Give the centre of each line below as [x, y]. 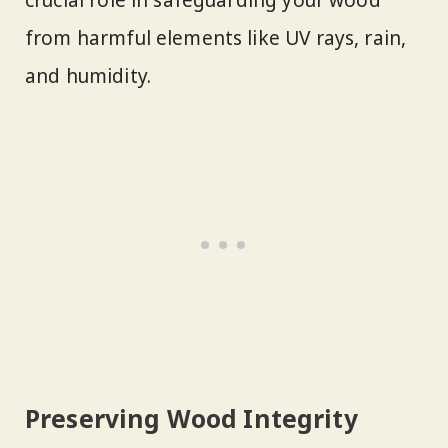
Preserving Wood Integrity [191, 418]
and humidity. [88, 75]
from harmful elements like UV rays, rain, [216, 37]
